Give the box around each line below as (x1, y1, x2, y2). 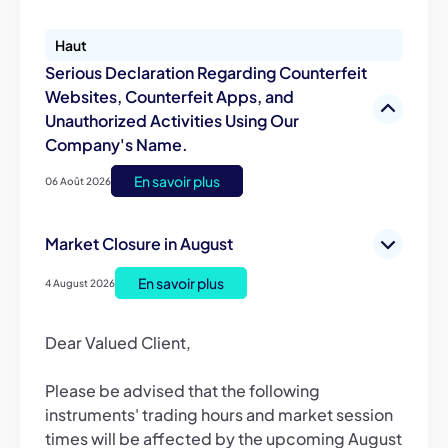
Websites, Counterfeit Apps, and (45, 85, 294, 107)
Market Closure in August (45, 232, 233, 254)
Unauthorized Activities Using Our (45, 109, 299, 131)
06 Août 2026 (45, 174, 111, 187)
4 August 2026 (45, 276, 115, 289)
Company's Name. (45, 133, 188, 155)
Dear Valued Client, (45, 331, 191, 353)
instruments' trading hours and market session (45, 403, 393, 425)
